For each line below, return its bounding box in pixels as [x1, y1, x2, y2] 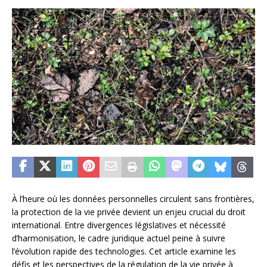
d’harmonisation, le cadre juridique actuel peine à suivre [12, 232, 225, 244]
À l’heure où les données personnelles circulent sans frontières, [12, 193, 254, 205]
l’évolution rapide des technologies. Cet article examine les [12, 246, 236, 257]
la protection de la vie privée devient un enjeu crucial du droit [12, 206, 246, 218]
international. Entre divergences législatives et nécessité [12, 219, 226, 231]
